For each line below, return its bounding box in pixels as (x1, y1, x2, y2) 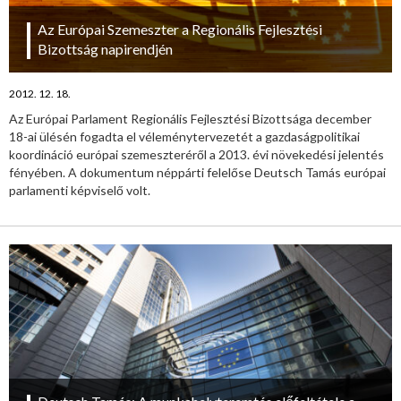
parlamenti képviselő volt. (9, 183, 150, 199)
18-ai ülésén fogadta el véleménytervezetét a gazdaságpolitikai (9, 129, 360, 145)
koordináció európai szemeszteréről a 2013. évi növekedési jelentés (9, 147, 384, 163)
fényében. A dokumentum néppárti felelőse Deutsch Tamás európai (9, 165, 386, 181)
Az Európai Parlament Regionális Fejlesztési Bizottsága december (9, 111, 371, 127)
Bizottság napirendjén (38, 40, 173, 58)
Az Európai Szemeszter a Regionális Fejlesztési (38, 21, 322, 38)
